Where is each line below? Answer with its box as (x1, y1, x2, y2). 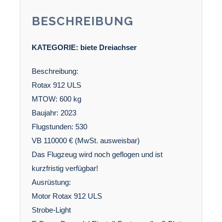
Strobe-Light (31, 206, 71, 215)
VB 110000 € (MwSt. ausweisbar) (31, 136, 140, 145)
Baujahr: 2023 (31, 109, 76, 117)
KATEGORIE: (31, 43, 80, 52)
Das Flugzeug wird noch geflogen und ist (31, 150, 163, 159)
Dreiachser (99, 43, 137, 52)
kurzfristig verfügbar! (31, 164, 98, 173)
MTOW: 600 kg (31, 95, 81, 104)
